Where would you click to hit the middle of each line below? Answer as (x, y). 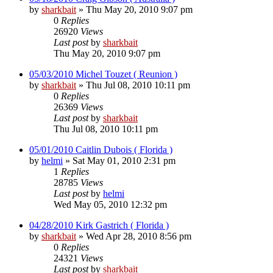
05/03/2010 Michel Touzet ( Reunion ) (103, 74)
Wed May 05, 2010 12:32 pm (110, 204)
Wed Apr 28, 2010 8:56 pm (139, 236)
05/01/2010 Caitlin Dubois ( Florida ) (101, 149)
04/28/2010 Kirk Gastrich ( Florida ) (99, 225)
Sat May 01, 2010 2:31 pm (124, 160)
